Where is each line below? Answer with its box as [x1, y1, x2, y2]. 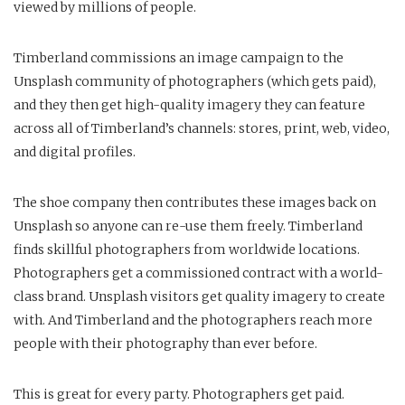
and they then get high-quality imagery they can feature [14, 97, 365, 114]
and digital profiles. [14, 144, 136, 161]
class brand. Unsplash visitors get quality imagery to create [14, 288, 385, 306]
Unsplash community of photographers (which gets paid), [14, 73, 376, 90]
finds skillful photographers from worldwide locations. [14, 241, 360, 259]
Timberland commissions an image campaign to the [14, 50, 344, 67]
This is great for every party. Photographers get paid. [14, 386, 344, 403]
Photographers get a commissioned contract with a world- [14, 265, 383, 282]
